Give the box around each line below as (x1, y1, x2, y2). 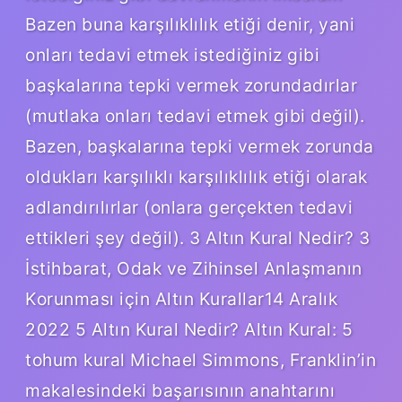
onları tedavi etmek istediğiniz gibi (25, 43, 319, 66)
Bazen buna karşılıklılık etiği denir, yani (25, 13, 354, 35)
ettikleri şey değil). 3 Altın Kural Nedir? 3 (25, 226, 370, 249)
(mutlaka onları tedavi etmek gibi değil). (25, 104, 365, 127)
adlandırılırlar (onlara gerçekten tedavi (25, 196, 353, 218)
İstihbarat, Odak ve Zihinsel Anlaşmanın (25, 257, 363, 279)
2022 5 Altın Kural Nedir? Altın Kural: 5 (25, 318, 353, 340)
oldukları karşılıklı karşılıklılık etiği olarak (25, 165, 368, 188)
